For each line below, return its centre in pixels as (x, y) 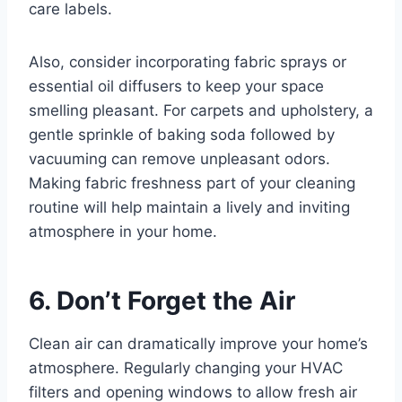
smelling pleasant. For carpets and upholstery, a (201, 111)
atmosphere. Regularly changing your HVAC (186, 368)
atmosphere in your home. (123, 232)
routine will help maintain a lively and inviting (189, 208)
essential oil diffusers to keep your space (176, 87)
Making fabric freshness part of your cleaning (192, 184)
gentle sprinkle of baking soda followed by (182, 135)
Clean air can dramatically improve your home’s (198, 344)
